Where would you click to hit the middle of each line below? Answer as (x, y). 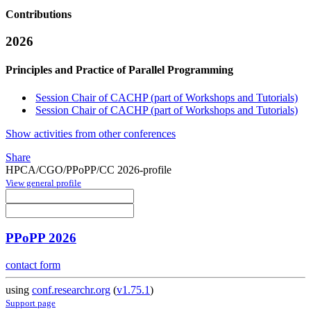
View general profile (43, 183)
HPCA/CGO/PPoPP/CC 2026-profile (89, 169)
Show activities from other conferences (91, 133)
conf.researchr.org (71, 290)
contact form (33, 265)
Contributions (39, 15)
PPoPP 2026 (41, 238)
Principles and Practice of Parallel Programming (119, 70)
